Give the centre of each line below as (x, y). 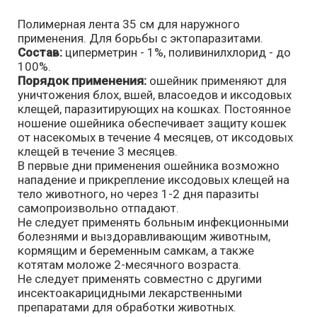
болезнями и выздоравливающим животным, (144, 236)
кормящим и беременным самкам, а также (136, 250)
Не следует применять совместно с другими (140, 278)
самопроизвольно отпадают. (98, 208)
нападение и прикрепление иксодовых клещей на (154, 179)
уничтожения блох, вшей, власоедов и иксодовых (155, 94)
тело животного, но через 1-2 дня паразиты (138, 194)
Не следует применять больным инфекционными (153, 222)
